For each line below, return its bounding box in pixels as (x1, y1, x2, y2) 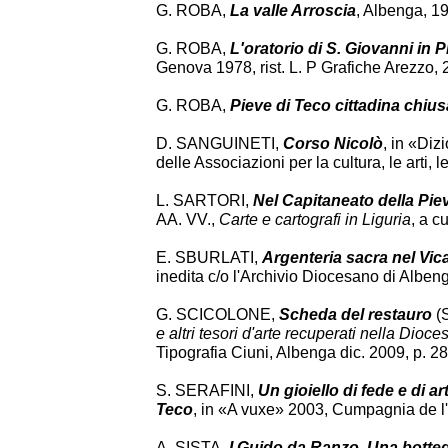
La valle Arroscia (226, 2, 356, 19)
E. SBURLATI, (156, 249, 262, 266)
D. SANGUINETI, (156, 135, 283, 152)
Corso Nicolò (283, 135, 383, 152)
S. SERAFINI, (156, 382, 258, 399)
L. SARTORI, (156, 192, 253, 209)
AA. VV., (156, 211, 219, 228)
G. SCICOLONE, (156, 306, 279, 323)
